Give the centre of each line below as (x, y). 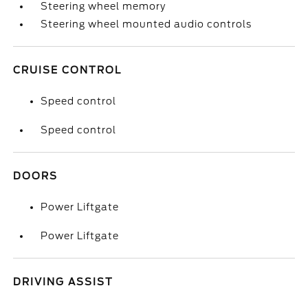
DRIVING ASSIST (64, 282)
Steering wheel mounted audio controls (146, 24)
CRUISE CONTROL (68, 70)
